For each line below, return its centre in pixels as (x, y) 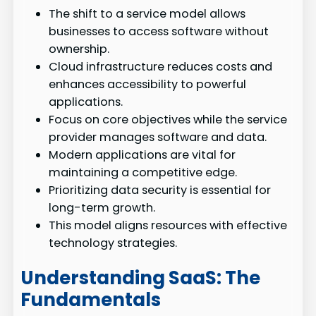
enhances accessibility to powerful (148, 85)
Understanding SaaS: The (141, 278)
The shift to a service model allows (147, 14)
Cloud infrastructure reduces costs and (161, 67)
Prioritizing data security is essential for (160, 190)
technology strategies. (113, 243)
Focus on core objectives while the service (168, 120)
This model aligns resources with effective (168, 226)
